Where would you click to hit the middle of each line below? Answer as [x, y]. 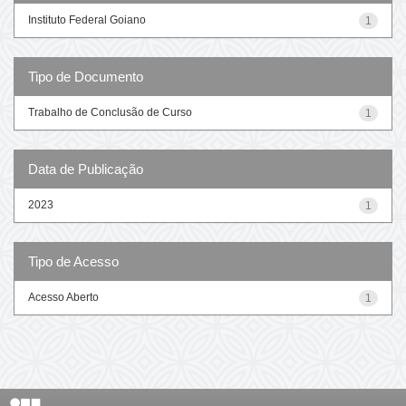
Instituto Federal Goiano [87, 19]
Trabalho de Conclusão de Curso [110, 112]
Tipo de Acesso [73, 261]
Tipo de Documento [86, 76]
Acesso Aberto [63, 297]
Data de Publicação [86, 169]
